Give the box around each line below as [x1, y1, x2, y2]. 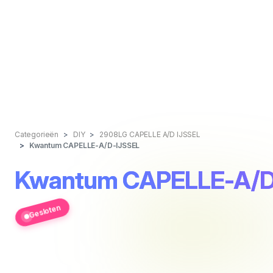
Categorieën [15, 130, 59, 139]
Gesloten [27, 202, 62, 221]
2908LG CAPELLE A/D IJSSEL [99, 130, 200, 139]
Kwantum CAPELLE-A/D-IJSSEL [29, 141, 140, 150]
